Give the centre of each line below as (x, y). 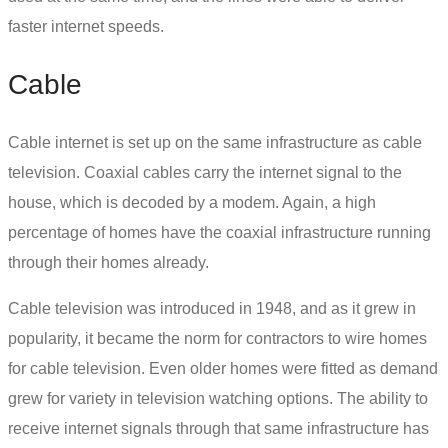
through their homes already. (110, 262)
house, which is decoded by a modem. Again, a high (192, 202)
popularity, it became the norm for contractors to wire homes (217, 338)
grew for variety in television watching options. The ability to (218, 398)
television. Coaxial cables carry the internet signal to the (205, 172)
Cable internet (58, 142)
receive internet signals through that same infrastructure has (218, 428)
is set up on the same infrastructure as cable (265, 142)
